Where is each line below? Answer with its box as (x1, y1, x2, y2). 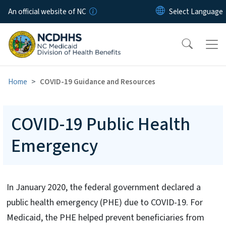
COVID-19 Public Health (11, 111, 190, 137)
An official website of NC (8, 6, 86, 17)
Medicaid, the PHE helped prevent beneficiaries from (7, 211, 204, 224)
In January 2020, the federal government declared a (7, 181, 201, 194)
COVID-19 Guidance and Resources (40, 76, 155, 87)
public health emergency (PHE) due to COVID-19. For (7, 196, 203, 209)
